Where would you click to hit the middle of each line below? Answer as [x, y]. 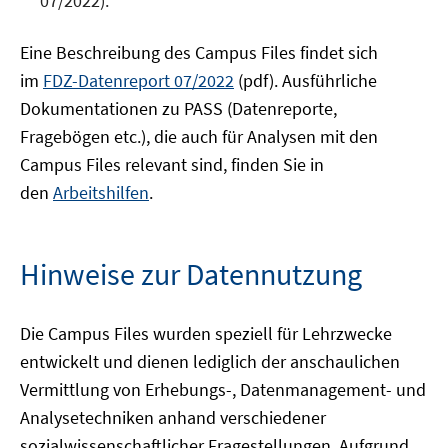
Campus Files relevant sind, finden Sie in [172, 164]
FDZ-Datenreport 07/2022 [138, 80]
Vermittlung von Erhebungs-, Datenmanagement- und [223, 389]
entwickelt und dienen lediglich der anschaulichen [210, 361]
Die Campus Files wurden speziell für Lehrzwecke [206, 333]
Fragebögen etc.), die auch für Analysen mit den [199, 136]
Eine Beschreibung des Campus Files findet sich [199, 52]
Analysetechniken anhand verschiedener [173, 417]
